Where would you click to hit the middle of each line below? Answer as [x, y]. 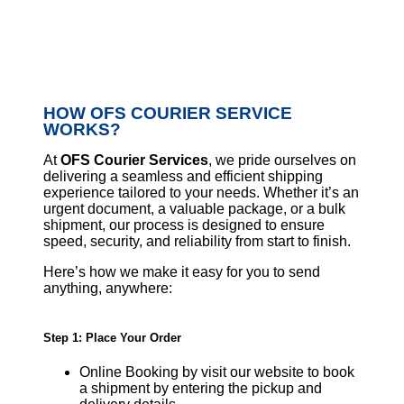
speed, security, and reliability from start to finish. [197, 241]
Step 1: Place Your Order [112, 338]
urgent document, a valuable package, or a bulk [194, 208]
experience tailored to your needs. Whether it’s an [201, 192]
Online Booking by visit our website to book [217, 372]
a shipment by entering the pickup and [201, 389]
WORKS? [82, 129]
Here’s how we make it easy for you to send [182, 271]
